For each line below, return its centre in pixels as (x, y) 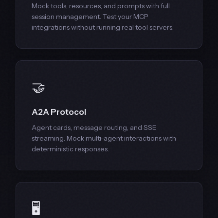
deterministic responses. (70, 149)
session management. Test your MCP (90, 17)
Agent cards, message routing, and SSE (94, 128)
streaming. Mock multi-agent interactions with (104, 138)
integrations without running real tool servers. (103, 27)
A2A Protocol (59, 112)
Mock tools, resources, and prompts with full (101, 6)
